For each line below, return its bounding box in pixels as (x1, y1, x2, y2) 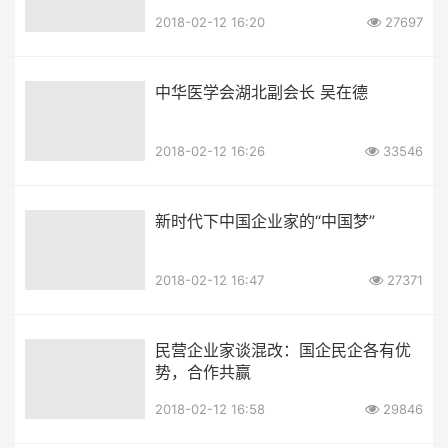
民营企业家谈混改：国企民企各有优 (155, 339, 411, 360)
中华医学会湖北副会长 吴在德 (320, 81, 368, 102)
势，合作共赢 (155, 361, 251, 382)
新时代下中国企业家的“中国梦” (155, 210, 375, 231)
